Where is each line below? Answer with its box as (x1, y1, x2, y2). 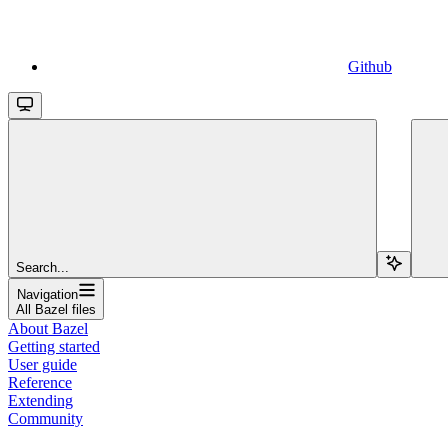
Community (8, 409, 83, 427)
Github (348, 57, 392, 75)
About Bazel (8, 319, 88, 337)
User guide (8, 355, 77, 373)
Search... (16, 259, 69, 275)
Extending (8, 391, 73, 409)
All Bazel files (16, 301, 96, 317)
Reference (8, 373, 72, 391)
